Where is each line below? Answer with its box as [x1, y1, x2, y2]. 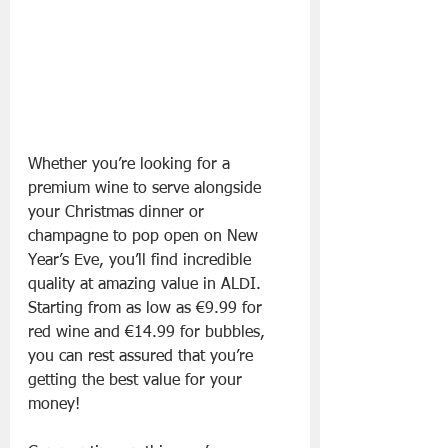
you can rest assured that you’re [28, 349, 258, 366]
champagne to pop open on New [28, 229, 263, 246]
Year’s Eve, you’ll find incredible [28, 253, 256, 270]
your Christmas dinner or [28, 205, 209, 222]
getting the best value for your [28, 373, 247, 390]
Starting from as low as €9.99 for [28, 301, 267, 318]
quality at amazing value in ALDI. [28, 277, 266, 294]
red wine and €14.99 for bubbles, [28, 325, 270, 342]
